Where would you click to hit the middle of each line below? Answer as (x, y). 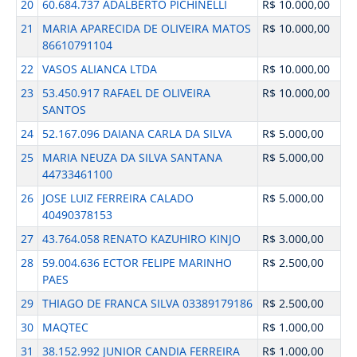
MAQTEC (65, 327)
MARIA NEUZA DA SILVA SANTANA (132, 157)
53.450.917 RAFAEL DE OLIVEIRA (126, 93)
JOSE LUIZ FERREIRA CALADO (118, 198)
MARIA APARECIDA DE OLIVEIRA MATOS (146, 28)
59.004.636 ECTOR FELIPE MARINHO (137, 263)
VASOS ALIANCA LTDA (99, 69)
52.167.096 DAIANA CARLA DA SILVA (137, 133)
